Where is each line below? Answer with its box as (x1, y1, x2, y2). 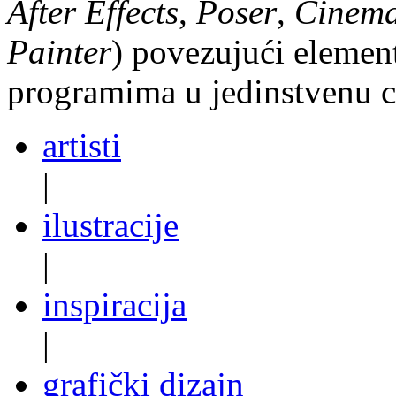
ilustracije (42, 205, 179, 244)
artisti (42, 126, 121, 164)
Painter (7, 32, 111, 71)
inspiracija (42, 285, 187, 324)
